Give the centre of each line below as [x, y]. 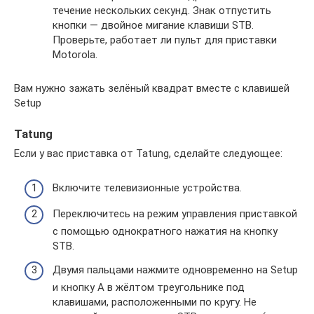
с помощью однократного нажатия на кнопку [165, 231]
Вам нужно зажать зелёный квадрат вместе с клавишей [152, 88]
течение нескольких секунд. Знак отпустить [162, 10]
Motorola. [75, 54]
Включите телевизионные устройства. [147, 187]
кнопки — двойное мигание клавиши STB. [153, 25]
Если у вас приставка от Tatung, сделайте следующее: [148, 153]
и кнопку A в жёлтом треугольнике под [149, 287]
